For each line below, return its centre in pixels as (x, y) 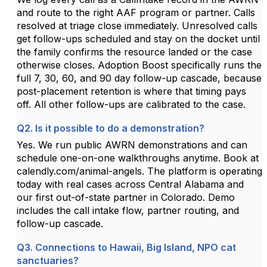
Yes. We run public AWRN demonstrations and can (132, 145)
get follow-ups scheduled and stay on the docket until (138, 38)
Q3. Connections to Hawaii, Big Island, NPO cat (126, 248)
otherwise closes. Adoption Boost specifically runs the (139, 65)
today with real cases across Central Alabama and (130, 184)
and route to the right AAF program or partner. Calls (136, 12)
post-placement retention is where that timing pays (131, 91)
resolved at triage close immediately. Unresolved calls (137, 25)
